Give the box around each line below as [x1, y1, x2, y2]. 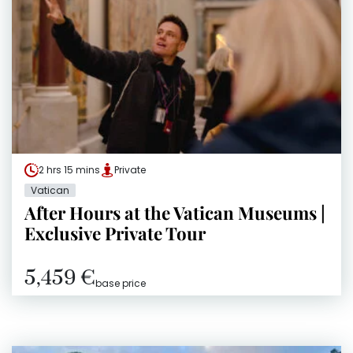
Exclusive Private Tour [24, 221, 206, 245]
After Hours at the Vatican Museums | [24, 200, 325, 225]
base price [95, 276, 146, 290]
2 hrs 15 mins [39, 162, 100, 176]
